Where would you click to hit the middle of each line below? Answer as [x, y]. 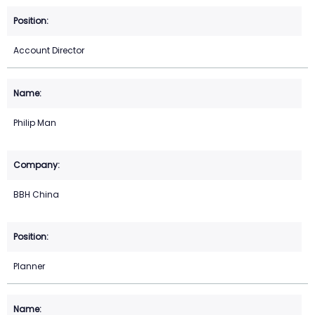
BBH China [36, 195]
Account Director [49, 51]
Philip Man [35, 123]
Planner [29, 266]
